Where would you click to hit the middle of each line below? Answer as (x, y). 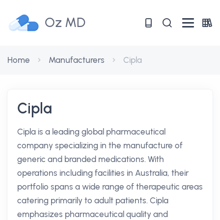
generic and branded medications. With (91, 159)
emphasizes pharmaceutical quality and (93, 214)
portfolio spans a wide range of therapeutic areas (110, 187)
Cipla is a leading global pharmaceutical (91, 132)
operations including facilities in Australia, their (103, 173)
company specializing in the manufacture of (100, 145)
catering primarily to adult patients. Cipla (93, 200)
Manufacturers (77, 60)
